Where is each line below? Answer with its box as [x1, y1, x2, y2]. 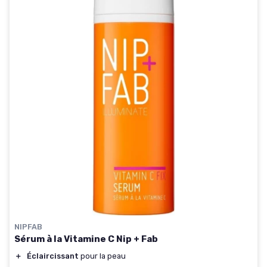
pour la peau [79, 252, 126, 261]
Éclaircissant [27, 252, 79, 261]
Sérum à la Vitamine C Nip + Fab [14, 234, 158, 245]
